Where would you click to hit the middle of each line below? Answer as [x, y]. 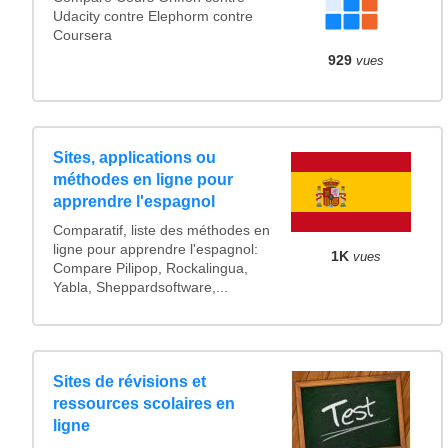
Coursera [83, 36]
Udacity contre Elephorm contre [153, 17]
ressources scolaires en [144, 404]
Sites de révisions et [130, 382]
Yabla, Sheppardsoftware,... [141, 287]
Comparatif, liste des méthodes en [162, 230]
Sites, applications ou [135, 157]
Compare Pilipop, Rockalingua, [151, 268]
